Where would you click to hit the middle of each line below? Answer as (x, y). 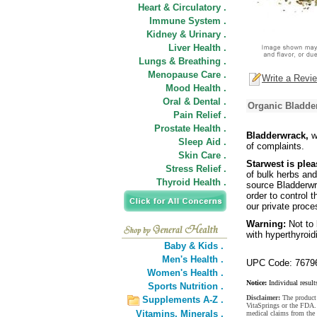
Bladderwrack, (279, 136)
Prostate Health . (190, 128)
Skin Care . (202, 155)
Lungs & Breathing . (183, 61)
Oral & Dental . (195, 102)
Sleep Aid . (202, 142)
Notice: (257, 283)
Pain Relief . (200, 115)
